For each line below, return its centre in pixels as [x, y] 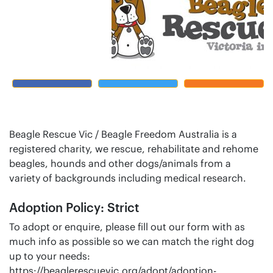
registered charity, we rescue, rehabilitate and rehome [134, 148]
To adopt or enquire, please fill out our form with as [127, 226]
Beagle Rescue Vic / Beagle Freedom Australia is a [123, 134]
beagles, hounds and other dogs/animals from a [120, 163]
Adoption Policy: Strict [74, 207]
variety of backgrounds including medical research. [128, 178]
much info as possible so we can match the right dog [132, 241]
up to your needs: [50, 256]
